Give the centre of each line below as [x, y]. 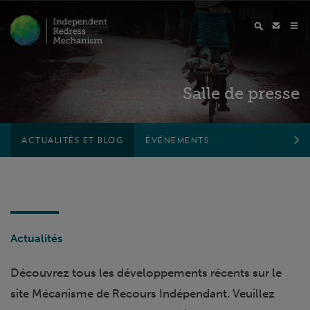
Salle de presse [241, 93]
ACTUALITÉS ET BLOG [72, 140]
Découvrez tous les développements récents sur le [146, 273]
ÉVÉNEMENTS [177, 140]
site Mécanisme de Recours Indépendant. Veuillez [143, 293]
